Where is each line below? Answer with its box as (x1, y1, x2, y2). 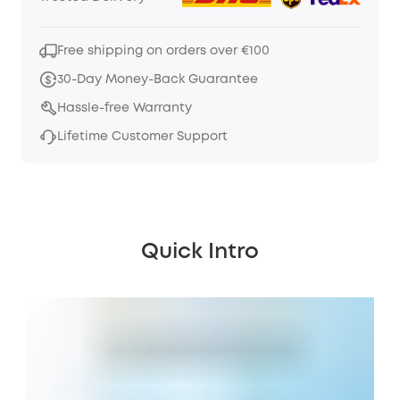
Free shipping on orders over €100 (57, 45, 270, 56)
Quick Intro (141, 242, 259, 262)
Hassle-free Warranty (57, 102, 192, 113)
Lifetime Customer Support (57, 130, 228, 142)
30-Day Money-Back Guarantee (57, 73, 258, 85)
